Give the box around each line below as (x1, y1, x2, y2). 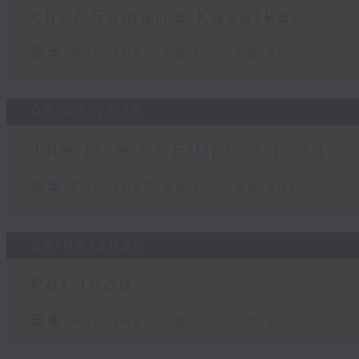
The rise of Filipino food (31, 139, 329, 162)
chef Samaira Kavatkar (31, 6, 304, 29)
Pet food (31, 272, 135, 296)
